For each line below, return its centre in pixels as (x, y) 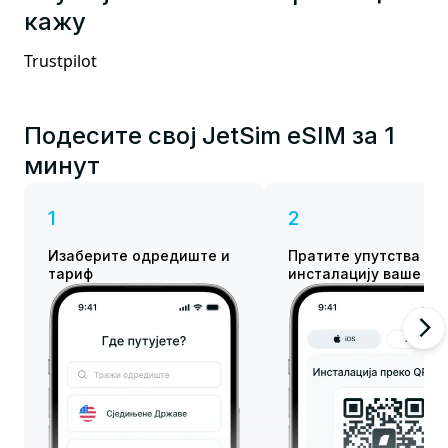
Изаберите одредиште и (139, 256)
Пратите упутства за (364, 256)
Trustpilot (60, 61)
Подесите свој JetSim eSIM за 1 (209, 136)
